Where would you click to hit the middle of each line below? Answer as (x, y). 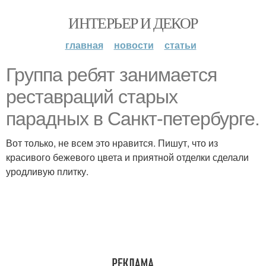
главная (84, 45)
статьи (180, 45)
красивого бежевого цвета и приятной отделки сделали (127, 157)
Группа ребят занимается (111, 75)
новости (134, 45)
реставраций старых (92, 97)
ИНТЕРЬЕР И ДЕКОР (133, 23)
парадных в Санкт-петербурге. (133, 119)
